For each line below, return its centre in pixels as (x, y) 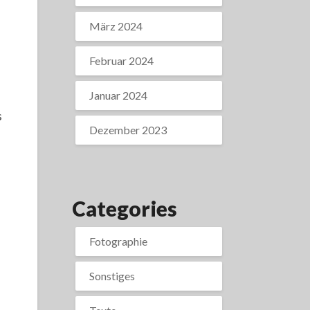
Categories (124, 208)
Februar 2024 (121, 61)
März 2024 (116, 26)
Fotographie (118, 241)
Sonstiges (112, 276)
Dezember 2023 (128, 130)
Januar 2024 (118, 95)
